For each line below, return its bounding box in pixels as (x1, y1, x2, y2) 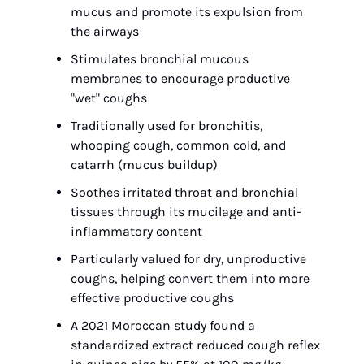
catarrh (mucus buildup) (71, 157, 218, 172)
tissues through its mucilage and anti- (71, 204, 301, 219)
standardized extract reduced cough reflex (71, 337, 320, 353)
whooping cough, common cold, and (71, 137, 286, 153)
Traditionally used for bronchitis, (71, 118, 262, 133)
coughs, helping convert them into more (71, 271, 310, 286)
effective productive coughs (71, 290, 234, 305)
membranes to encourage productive (71, 71, 290, 86)
